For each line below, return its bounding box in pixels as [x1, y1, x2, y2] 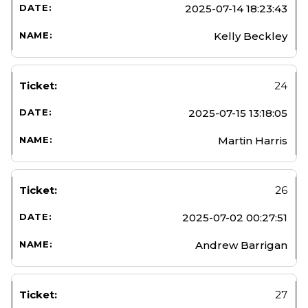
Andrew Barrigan [195, 238, 287, 252]
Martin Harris [218, 133, 287, 147]
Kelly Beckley [214, 29, 287, 43]
